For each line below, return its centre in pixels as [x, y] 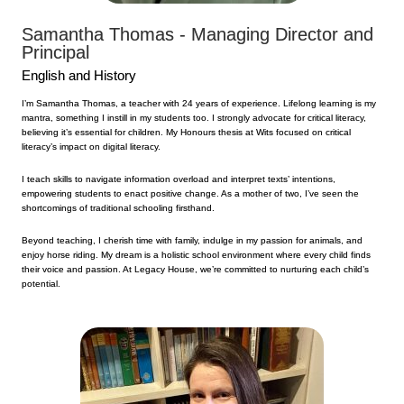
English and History [79, 75]
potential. [41, 283]
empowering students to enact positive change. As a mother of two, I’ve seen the [190, 193]
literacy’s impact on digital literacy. [91, 146]
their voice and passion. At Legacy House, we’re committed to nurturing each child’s [195, 269]
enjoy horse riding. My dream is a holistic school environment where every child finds [196, 254]
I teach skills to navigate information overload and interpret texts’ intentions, [179, 179]
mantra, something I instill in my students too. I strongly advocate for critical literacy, [194, 117]
